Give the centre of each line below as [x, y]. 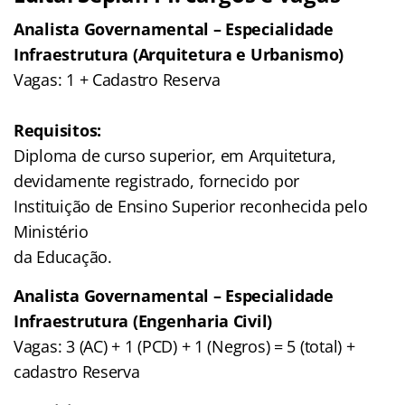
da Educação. [63, 256]
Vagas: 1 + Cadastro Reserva [117, 79]
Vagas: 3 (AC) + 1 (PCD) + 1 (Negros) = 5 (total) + [184, 346]
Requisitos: [58, 130]
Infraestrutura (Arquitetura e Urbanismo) [179, 54]
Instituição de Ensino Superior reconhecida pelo [191, 206]
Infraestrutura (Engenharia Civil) [143, 320]
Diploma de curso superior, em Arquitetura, [175, 155]
